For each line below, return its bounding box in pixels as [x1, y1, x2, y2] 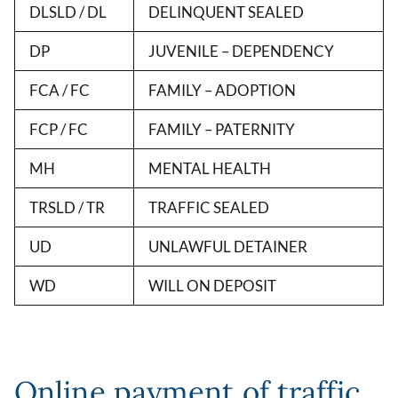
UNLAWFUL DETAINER [148, 236, 307, 256]
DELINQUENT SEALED [148, 2, 304, 21]
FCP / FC [29, 119, 88, 139]
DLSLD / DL [29, 2, 107, 21]
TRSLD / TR [29, 197, 105, 217]
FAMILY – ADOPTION [148, 80, 296, 99]
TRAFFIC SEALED [148, 197, 269, 217]
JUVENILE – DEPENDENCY [148, 41, 334, 60]
